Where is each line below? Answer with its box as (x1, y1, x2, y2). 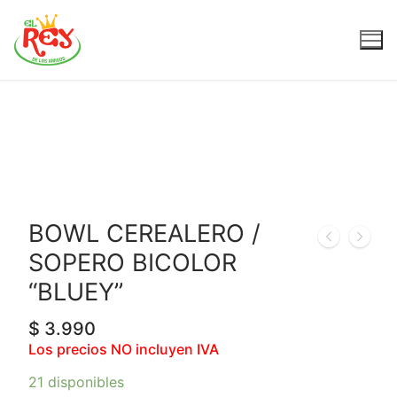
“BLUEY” (28, 277, 123, 307)
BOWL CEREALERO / (28, 219, 261, 248)
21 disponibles (28, 373, 124, 392)
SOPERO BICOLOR (28, 248, 237, 277)
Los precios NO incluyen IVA (28, 339, 219, 358)
